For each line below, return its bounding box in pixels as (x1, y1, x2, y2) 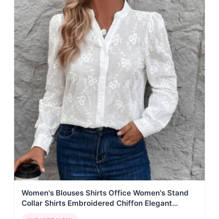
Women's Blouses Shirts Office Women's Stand (22, 188, 189, 197)
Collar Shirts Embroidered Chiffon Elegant (22, 198, 172, 208)
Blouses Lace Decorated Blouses (22, 208, 139, 218)
